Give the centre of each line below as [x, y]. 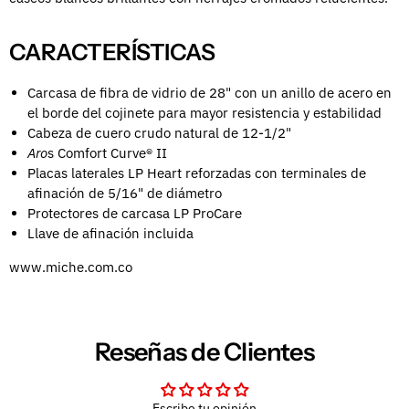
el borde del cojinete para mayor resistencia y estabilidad [204, 113]
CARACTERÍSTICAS [112, 52]
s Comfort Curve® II [107, 153]
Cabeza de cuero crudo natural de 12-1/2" [159, 133]
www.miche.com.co [71, 267]
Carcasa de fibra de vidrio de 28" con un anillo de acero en [210, 93]
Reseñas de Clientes [204, 351]
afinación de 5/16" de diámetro [125, 194]
